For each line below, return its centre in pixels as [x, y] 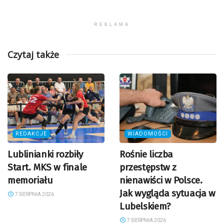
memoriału [30, 180]
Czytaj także [33, 55]
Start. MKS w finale [47, 167]
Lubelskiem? [145, 206]
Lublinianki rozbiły [45, 154]
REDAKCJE [31, 134]
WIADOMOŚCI [148, 134]
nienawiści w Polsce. [161, 180]
